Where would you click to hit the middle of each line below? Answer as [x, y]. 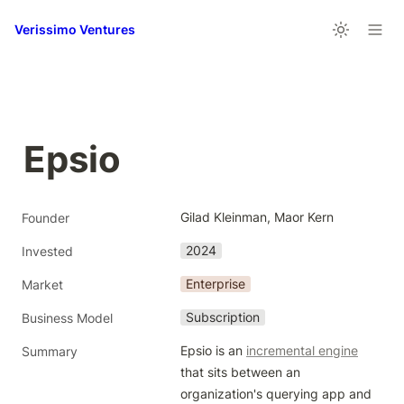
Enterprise [216, 284]
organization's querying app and [276, 394]
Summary [50, 351]
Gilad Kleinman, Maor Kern [257, 217]
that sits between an [240, 372]
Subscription [223, 317]
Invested [47, 251]
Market [42, 285]
